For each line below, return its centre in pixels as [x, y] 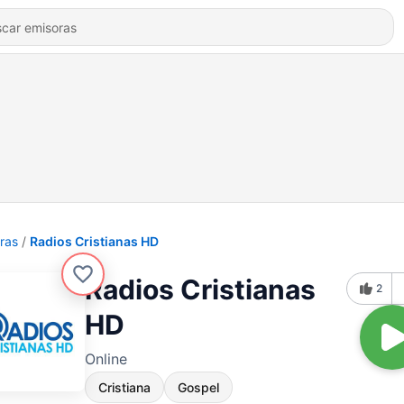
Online [106, 359]
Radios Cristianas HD [94, 241]
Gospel [198, 387]
